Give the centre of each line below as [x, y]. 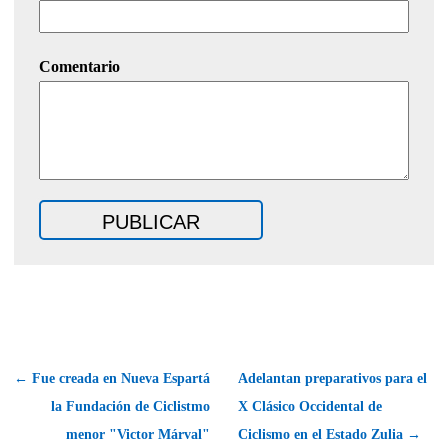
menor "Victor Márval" [138, 434]
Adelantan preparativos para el [332, 378]
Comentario [79, 66]
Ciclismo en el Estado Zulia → [329, 434]
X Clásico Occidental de [310, 406]
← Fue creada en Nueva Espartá [112, 378]
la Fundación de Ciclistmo [130, 406]
